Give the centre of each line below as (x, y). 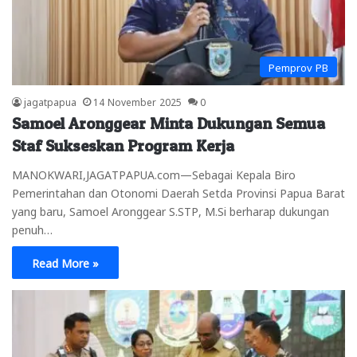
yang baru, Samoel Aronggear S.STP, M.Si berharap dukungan (171, 210)
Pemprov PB (298, 66)
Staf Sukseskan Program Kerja (123, 145)
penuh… (32, 228)
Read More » (65, 262)
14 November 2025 (137, 101)
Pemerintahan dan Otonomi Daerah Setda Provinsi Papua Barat (178, 192)
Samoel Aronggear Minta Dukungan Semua (169, 123)
